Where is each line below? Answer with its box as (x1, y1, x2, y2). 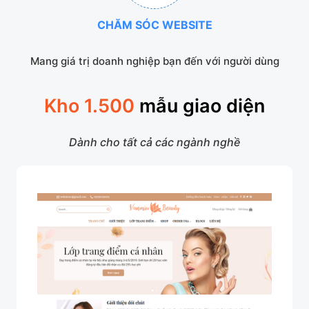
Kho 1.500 (44, 94, 134, 117)
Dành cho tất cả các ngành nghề (69, 134, 240, 149)
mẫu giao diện (139, 94, 265, 117)
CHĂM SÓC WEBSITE (97, 17, 212, 32)
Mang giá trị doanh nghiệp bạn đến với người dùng (30, 54, 279, 68)
